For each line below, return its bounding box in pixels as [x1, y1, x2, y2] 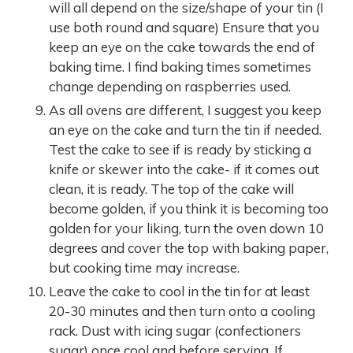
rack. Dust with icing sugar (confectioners [49, 322, 301, 339]
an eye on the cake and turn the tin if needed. [49, 121, 321, 138]
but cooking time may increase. [49, 259, 240, 276]
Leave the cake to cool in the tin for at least [49, 283, 310, 299]
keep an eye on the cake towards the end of [49, 39, 315, 55]
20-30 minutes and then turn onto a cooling [49, 303, 315, 319]
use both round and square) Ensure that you [49, 19, 319, 35]
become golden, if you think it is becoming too [49, 200, 329, 217]
